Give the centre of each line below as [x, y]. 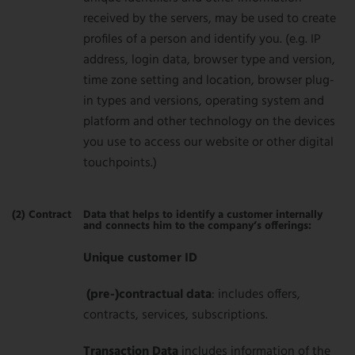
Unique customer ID [140, 258]
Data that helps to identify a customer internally [203, 215]
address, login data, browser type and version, [209, 60]
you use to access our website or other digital [208, 143]
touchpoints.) [120, 163]
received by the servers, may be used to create [210, 19]
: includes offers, [256, 295]
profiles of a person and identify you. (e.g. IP [202, 40]
